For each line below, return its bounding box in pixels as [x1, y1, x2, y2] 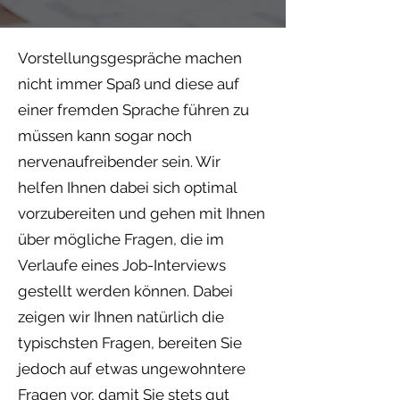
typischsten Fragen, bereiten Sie [18, 334, 242, 352]
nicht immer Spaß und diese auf [18, 75, 239, 93]
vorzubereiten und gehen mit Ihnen [18, 204, 265, 222]
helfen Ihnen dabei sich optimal [18, 179, 237, 196]
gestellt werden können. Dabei [18, 282, 233, 300]
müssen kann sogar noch [18, 127, 192, 145]
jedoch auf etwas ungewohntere [18, 360, 246, 378]
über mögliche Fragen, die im [18, 230, 224, 248]
